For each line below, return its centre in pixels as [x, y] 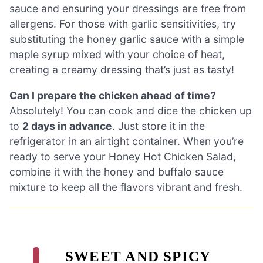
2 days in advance [67, 126]
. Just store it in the [159, 126]
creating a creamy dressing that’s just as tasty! [122, 69]
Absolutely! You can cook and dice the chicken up [131, 110]
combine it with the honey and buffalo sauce [117, 171]
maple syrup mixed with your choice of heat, [117, 54]
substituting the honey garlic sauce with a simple [127, 39]
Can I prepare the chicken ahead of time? [113, 95]
